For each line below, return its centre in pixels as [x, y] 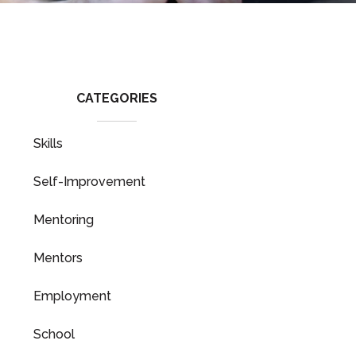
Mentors [58, 258]
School [54, 334]
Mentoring [64, 220]
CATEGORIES [117, 98]
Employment [72, 296]
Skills [48, 143]
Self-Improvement [89, 182]
